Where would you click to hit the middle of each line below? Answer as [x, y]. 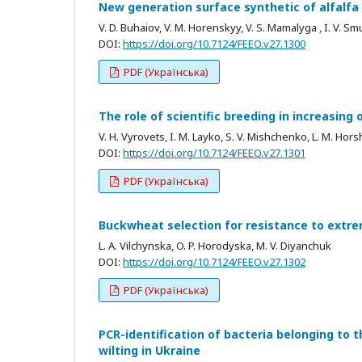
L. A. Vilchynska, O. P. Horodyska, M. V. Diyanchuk [215, 245]
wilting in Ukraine [149, 350]
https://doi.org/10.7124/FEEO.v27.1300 [214, 43]
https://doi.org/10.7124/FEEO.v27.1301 [214, 152]
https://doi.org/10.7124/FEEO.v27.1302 [214, 261]
